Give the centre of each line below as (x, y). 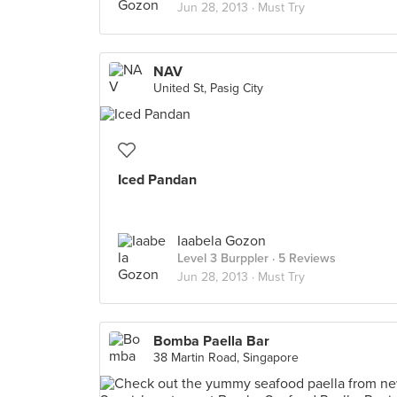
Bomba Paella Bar (211, 341)
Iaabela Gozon (222, 241)
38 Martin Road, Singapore (226, 358)
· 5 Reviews (302, 258)
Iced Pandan (157, 180)
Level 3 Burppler (223, 258)
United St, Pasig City (208, 88)
